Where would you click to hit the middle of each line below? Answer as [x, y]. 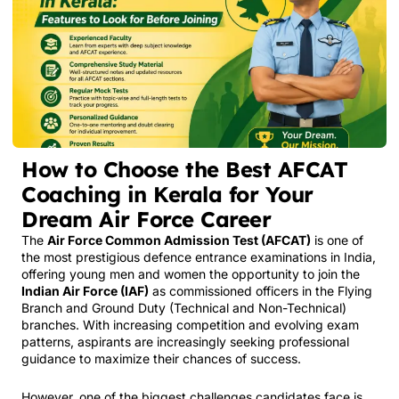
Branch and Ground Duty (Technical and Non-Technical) [184, 307]
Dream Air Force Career [146, 219]
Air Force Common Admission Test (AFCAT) [179, 240]
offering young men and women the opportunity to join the [191, 273]
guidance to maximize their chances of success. [161, 358]
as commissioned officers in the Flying [261, 290]
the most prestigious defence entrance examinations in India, [199, 256]
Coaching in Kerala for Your [167, 194]
